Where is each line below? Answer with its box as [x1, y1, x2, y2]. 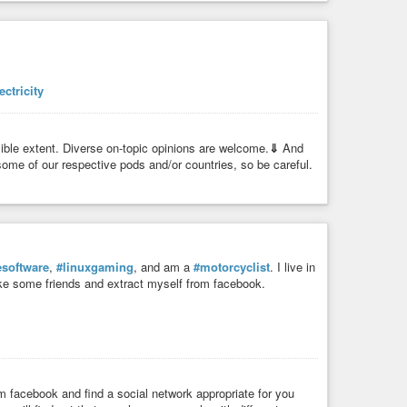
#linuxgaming [56, 258, 134, 276]
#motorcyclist [194, 258, 270, 276]
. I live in [270, 258, 315, 276]
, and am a [134, 258, 194, 276]
